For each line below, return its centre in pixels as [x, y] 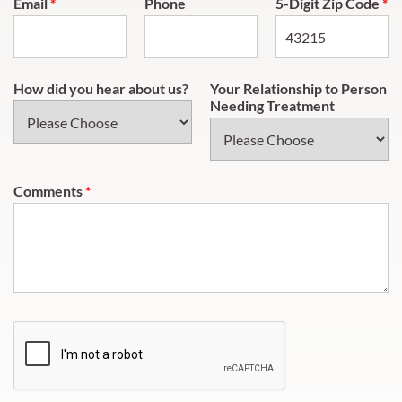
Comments [49, 191]
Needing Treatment [272, 105]
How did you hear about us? [101, 88]
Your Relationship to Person [298, 88]
